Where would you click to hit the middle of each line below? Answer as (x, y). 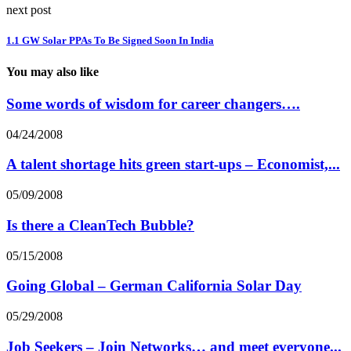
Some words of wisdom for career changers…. (153, 103)
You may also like (52, 71)
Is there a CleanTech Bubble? (100, 225)
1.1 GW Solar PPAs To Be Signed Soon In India (110, 41)
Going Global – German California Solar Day (154, 286)
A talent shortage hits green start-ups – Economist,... (173, 165)
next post (29, 10)
